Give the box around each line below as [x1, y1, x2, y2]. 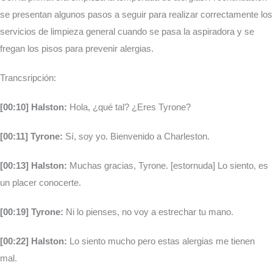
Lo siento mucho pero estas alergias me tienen [67, 236, 255, 247]
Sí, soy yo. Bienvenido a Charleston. [63, 131, 210, 142]
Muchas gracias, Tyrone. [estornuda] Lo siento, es [67, 160, 268, 171]
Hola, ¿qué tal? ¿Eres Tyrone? [67, 102, 191, 113]
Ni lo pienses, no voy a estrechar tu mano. [63, 207, 233, 218]
